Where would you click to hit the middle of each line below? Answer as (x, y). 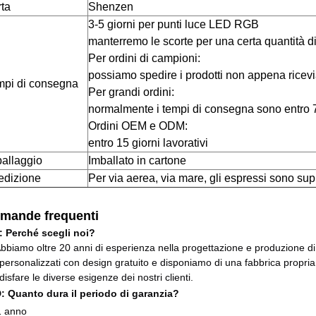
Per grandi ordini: (131, 92)
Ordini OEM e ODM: (138, 126)
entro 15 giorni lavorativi (148, 143)
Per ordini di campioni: (144, 58)
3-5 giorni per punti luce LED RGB (174, 24)
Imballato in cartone (137, 160)
